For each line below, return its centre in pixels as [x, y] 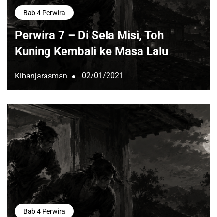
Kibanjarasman [41, 76]
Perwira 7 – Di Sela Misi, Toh [89, 35]
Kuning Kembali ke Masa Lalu [92, 51]
